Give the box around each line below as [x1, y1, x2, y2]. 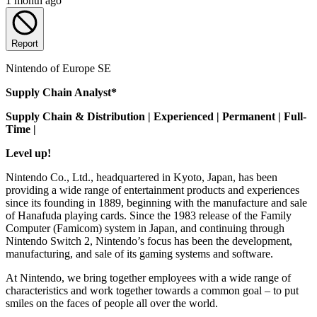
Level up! [6, 146, 51, 159]
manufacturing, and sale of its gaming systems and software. [6, 247, 276, 260]
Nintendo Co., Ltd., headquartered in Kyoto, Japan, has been [6, 171, 277, 183]
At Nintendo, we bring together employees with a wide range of [6, 271, 291, 284]
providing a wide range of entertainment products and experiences [6, 183, 299, 196]
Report [11, 38, 38, 49]
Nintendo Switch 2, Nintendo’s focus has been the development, [6, 234, 292, 247]
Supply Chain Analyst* [6, 86, 117, 98]
